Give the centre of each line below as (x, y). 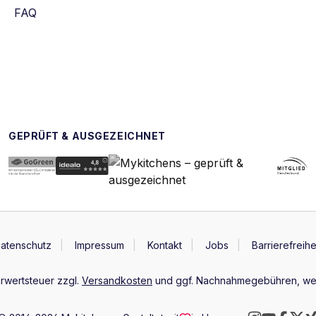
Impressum (100, 245)
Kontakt (165, 245)
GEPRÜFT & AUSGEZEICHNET (87, 136)
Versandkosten (117, 280)
